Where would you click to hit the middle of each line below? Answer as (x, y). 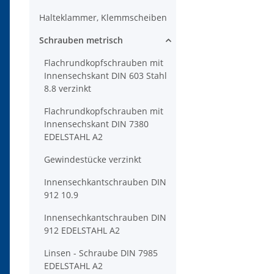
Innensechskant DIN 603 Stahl (106, 76)
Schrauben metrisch (81, 40)
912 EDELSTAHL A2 (82, 231)
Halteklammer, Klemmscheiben (103, 18)
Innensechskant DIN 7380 (96, 124)
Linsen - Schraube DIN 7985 (101, 253)
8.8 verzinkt (68, 89)
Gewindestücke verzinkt (93, 160)
